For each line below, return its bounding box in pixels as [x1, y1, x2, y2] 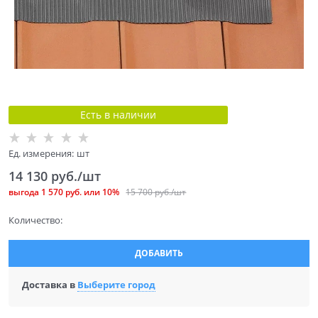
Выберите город [77, 278, 155, 292]
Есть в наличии [79, 107, 156, 121]
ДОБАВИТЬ [134, 247, 183, 260]
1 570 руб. [41, 185, 82, 198]
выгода [9, 185, 41, 198]
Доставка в [21, 278, 77, 292]
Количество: [8, 213, 62, 226]
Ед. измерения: [9, 146, 74, 160]
